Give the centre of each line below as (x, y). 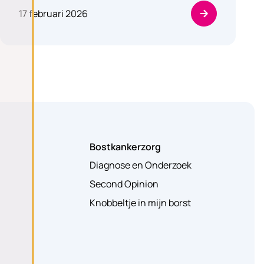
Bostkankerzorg (125, 146)
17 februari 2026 (53, 14)
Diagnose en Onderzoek (141, 165)
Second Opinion (124, 184)
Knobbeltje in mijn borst (140, 203)
